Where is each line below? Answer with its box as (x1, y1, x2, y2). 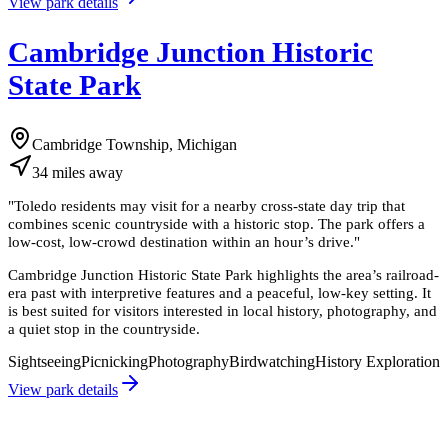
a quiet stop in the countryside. (8, 320, 200, 338)
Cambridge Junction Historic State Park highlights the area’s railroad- (8, 266, 439, 284)
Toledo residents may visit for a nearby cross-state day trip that (14, 197, 405, 214)
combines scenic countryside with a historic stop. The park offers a (8, 215, 425, 232)
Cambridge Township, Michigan (32, 135, 237, 153)
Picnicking (81, 353, 148, 371)
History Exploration (315, 353, 440, 371)
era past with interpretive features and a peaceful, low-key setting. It (8, 284, 431, 302)
